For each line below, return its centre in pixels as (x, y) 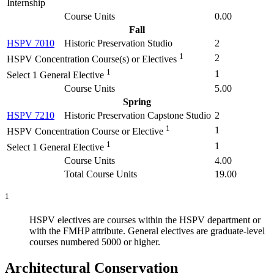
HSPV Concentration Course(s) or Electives (92, 59)
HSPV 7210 (31, 115)
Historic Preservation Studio (118, 43)
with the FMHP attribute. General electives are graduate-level (147, 231)
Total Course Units (101, 174)
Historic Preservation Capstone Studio (138, 115)
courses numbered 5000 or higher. (95, 242)
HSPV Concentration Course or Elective (85, 131)
